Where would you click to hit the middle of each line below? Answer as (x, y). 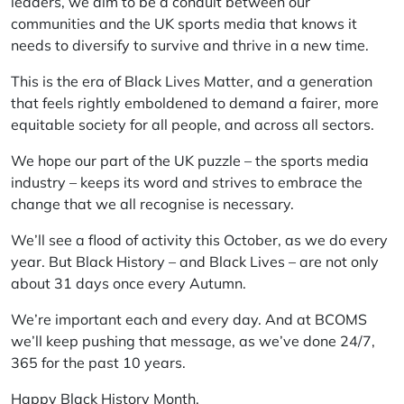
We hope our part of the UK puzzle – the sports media (190, 161)
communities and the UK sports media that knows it (184, 23)
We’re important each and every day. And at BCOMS (189, 319)
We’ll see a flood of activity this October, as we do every (199, 240)
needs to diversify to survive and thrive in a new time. (190, 45)
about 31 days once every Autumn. (130, 283)
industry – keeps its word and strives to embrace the (187, 182)
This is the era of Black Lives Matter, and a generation (192, 81)
